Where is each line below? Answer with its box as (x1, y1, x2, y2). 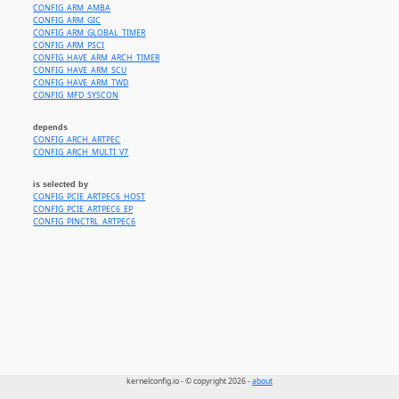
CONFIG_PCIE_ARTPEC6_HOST (33, 191, 146, 202)
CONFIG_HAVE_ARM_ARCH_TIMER (33, 53, 160, 64)
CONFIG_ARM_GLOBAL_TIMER (33, 28, 146, 39)
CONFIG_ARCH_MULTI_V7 (33, 147, 129, 159)
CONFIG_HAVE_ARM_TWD (33, 77, 129, 89)
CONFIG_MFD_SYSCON (33, 90, 119, 102)
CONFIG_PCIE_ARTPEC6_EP (33, 203, 134, 215)
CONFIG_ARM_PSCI (33, 40, 105, 52)
